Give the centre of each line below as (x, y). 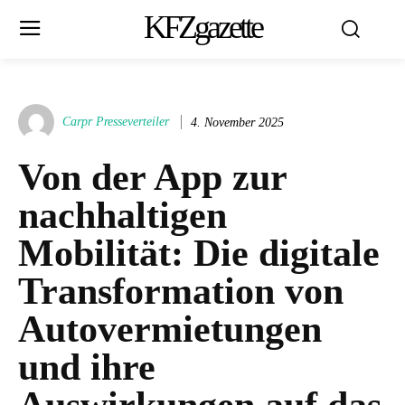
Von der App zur (152, 177)
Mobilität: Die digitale (199, 253)
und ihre (87, 367)
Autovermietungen (170, 329)
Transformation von (181, 291)
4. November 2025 (237, 122)
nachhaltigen (122, 215)
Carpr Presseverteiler (116, 122)
